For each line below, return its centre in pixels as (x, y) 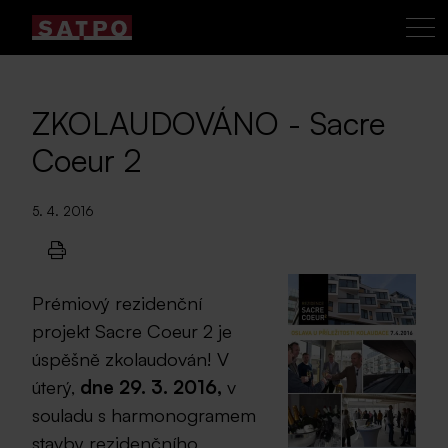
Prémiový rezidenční (117, 302)
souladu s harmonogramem (144, 414)
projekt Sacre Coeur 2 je (132, 330)
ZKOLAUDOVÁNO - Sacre (208, 123)
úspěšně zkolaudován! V (130, 358)
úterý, (56, 386)
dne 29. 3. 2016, (153, 386)
